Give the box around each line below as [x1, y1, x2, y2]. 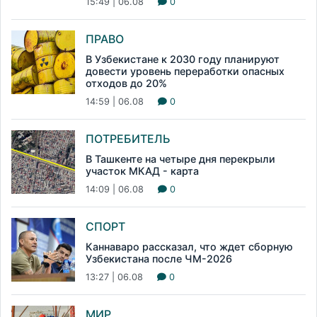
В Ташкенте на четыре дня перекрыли [86, 152, 275, 165]
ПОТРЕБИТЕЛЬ [86, 131, 171, 146]
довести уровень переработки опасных [86, 64, 284, 77]
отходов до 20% [86, 76, 167, 89]
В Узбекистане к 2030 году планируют [86, 52, 279, 65]
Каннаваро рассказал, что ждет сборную [86, 240, 293, 253]
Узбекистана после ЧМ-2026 [86, 252, 232, 265]
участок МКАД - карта [86, 164, 199, 177]
